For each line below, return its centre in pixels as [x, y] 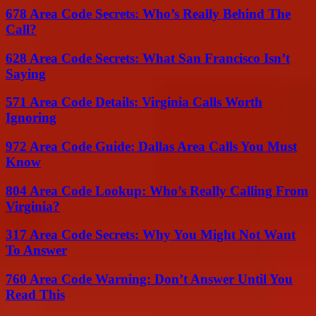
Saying [26, 73]
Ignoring [31, 118]
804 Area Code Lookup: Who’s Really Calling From [157, 190]
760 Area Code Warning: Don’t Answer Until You [149, 279]
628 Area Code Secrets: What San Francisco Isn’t [148, 58]
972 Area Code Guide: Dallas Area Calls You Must [151, 147]
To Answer [36, 250]
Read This [35, 295]
